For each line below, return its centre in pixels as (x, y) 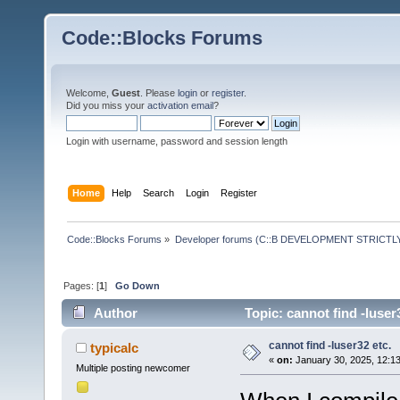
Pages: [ (82, 285)
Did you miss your (107, 105)
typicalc (115, 348)
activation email (180, 105)
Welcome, (89, 93)
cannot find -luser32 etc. (329, 346)
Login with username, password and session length (177, 141)
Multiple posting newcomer (133, 368)
